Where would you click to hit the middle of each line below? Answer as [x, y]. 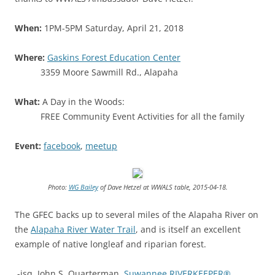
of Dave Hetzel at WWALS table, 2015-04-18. [163, 187]
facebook [62, 145]
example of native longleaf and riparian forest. [110, 244]
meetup [101, 145]
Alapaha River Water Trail [83, 229]
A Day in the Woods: [82, 101]
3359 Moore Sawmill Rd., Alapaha [109, 72]
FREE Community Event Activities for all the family [142, 116]
